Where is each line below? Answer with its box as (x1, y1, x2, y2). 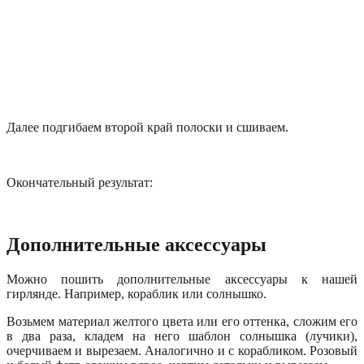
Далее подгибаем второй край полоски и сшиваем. (6, 120, 288, 135)
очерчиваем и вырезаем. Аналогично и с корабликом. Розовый (6, 344, 357, 358)
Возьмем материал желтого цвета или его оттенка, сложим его (6, 314, 357, 329)
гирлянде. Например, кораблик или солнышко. (6, 287, 266, 301)
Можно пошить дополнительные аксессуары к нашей (6, 272, 357, 287)
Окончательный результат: (6, 175, 153, 190)
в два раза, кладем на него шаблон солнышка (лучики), (6, 329, 357, 344)
